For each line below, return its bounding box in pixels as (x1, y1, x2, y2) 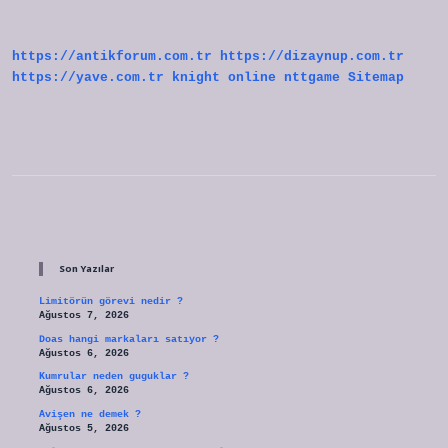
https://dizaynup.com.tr (220, 49, 404, 65)
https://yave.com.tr (12, 70, 164, 86)
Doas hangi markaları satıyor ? (38, 333, 219, 345)
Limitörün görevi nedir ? (38, 296, 183, 308)
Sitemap (348, 70, 404, 86)
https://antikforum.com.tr (12, 49, 212, 65)
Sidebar (37, 212, 146, 252)
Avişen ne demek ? (38, 409, 141, 421)
